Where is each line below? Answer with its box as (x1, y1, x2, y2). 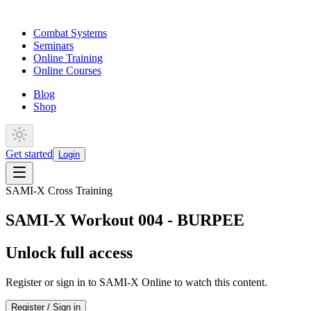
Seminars (33, 40, 74, 52)
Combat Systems (33, 27, 107, 40)
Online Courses (33, 65, 101, 77)
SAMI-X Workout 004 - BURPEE (6, 211, 244, 230)
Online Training (33, 52, 103, 65)
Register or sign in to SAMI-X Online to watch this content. (6, 276, 267, 289)
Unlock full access (6, 244, 133, 262)
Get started (6, 148, 53, 160)
